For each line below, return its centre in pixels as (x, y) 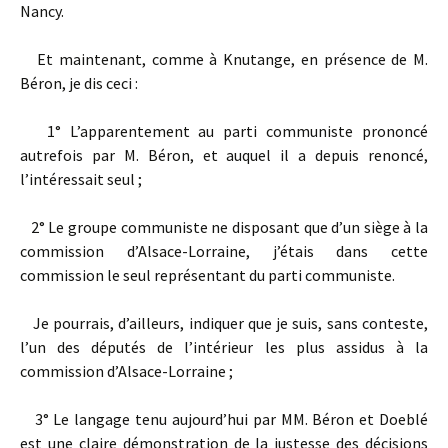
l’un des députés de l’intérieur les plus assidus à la (224, 347)
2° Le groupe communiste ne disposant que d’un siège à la (224, 227)
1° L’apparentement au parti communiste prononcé (224, 131)
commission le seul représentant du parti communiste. (207, 275)
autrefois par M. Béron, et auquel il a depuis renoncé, (224, 155)
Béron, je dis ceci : (79, 83)
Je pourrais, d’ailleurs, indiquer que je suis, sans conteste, (224, 323)
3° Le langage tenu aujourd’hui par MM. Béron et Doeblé (224, 419)
